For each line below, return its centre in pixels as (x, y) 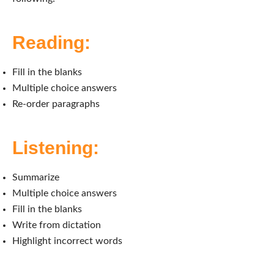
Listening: (56, 147)
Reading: (51, 42)
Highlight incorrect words (67, 241)
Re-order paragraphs (57, 104)
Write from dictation (57, 225)
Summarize (36, 177)
